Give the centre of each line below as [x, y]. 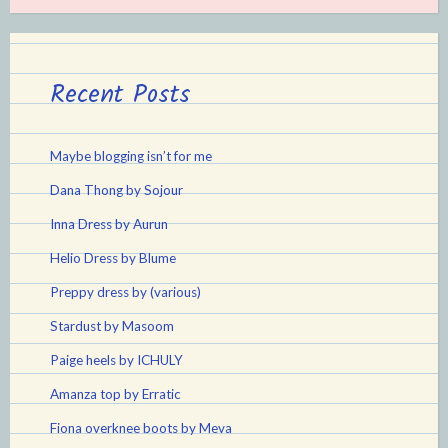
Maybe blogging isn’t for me [131, 156]
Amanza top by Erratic [115, 394]
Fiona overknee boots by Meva [141, 428]
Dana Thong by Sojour [116, 190]
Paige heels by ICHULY [116, 360]
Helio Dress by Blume [113, 258]
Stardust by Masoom [112, 326]
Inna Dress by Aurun [109, 224]
